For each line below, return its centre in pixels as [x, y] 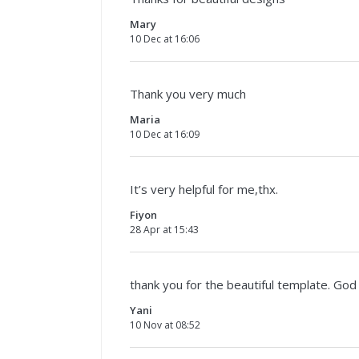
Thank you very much [188, 93]
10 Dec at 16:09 [165, 134]
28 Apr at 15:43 [164, 229]
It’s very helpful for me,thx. [204, 189]
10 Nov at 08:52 [165, 325]
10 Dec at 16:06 [165, 38]
